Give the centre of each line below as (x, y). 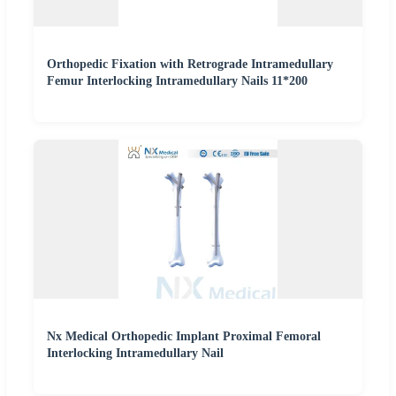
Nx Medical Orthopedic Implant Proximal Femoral (184, 337)
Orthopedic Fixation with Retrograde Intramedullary (190, 65)
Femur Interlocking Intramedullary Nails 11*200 (177, 81)
